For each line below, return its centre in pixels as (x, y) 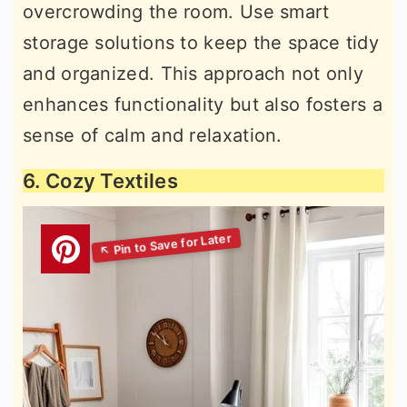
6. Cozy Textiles (100, 180)
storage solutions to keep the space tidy (201, 42)
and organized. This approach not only (194, 73)
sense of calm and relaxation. (153, 135)
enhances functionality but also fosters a (203, 104)
